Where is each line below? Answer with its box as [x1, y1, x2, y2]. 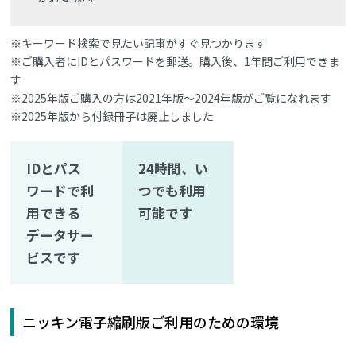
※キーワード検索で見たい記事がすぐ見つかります [10, 34, 267, 51]
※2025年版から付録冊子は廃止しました [10, 107, 215, 124]
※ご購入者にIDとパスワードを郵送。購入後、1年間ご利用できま [10, 52, 340, 69]
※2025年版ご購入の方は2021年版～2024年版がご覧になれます [10, 89, 332, 106]
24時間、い [137, 158, 208, 178]
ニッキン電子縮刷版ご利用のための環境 [22, 311, 280, 332]
